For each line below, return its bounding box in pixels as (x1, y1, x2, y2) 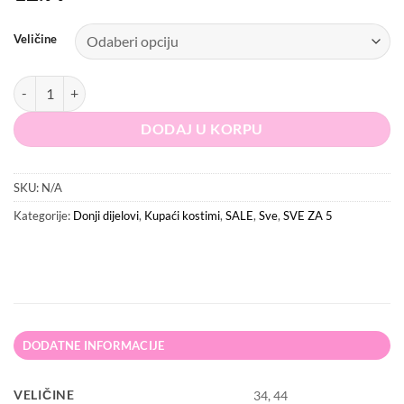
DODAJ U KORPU (141, 120, 263, 137)
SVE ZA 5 (283, 207, 333, 223)
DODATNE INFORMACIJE (22, 338, 165, 353)
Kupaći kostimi (144, 207, 220, 223)
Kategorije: (14, 207, 73, 223)
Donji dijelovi (73, 207, 139, 223)
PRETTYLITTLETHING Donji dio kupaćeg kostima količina (13, 77, 336, 93)
